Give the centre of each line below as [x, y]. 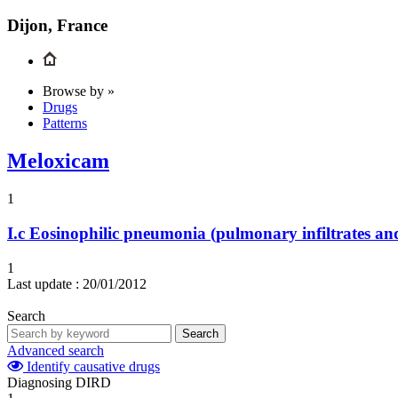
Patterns [65, 123]
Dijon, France [57, 25]
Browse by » [79, 92]
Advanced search [56, 350]
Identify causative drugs [92, 366]
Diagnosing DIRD [59, 382]
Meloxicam [58, 161]
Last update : [43, 283]
